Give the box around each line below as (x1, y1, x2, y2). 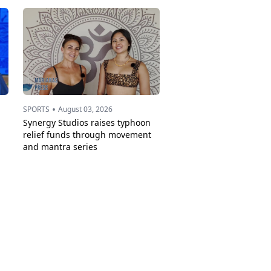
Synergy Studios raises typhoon (23, 117, 151, 128)
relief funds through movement (23, 129, 151, 140)
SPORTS (23, 104, 50, 114)
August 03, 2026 (58, 104, 113, 114)
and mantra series (23, 141, 97, 152)
